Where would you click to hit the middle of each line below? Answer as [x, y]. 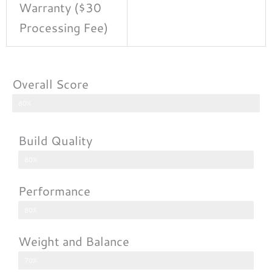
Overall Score [50, 83]
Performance [54, 190]
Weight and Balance [74, 241]
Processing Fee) [63, 27]
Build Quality [55, 140]
